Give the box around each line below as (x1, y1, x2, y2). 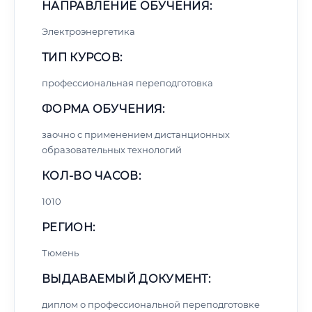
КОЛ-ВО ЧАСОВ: (42, 169, 141, 182)
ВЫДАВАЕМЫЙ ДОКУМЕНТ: (42, 272, 210, 286)
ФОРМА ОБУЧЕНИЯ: (42, 102, 165, 116)
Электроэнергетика (42, 26, 135, 37)
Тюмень (42, 247, 79, 258)
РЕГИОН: (42, 221, 95, 234)
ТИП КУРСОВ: (42, 51, 123, 64)
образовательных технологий (42, 144, 182, 155)
